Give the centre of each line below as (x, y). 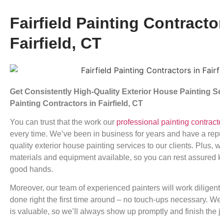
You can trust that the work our (63, 122)
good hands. (31, 169)
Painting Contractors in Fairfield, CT (76, 103)
